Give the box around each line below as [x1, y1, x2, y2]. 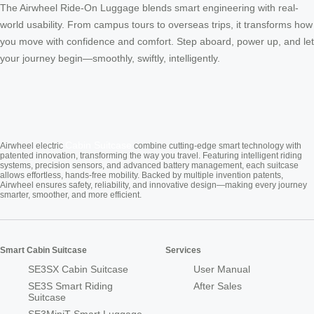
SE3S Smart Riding [28, 280, 113, 292]
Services [165, 245, 201, 256]
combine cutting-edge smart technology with [132, 141, 301, 151]
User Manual [193, 264, 250, 275]
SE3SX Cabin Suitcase [28, 264, 128, 275]
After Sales [193, 280, 242, 292]
